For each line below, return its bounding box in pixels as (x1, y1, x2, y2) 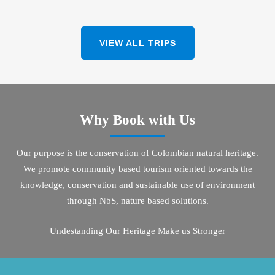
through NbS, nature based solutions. (66, 196, 209, 206)
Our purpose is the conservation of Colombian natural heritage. (17, 148, 258, 158)
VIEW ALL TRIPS (99, 38, 176, 48)
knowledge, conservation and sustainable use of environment (20, 180, 255, 190)
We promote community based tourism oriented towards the (23, 164, 252, 174)
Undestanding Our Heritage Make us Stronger (50, 225, 225, 236)
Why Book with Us (80, 112, 195, 128)
